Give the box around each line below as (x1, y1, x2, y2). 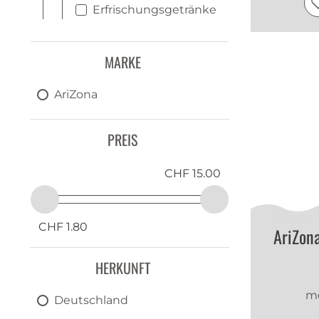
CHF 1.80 (38, 220, 88, 234)
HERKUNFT (95, 257, 150, 278)
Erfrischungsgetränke (93, 3, 216, 16)
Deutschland (54, 293, 128, 307)
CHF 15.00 (164, 167, 221, 180)
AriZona (54, 88, 98, 101)
